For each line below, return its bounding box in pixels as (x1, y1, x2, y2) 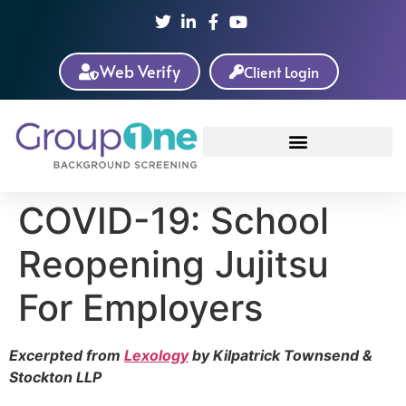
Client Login (243, 62, 319, 82)
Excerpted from (9, 346, 124, 364)
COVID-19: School (18, 198, 329, 243)
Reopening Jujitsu (18, 242, 329, 286)
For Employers (18, 285, 263, 330)
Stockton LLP (9, 368, 101, 386)
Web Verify (99, 60, 180, 82)
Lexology (124, 346, 188, 364)
